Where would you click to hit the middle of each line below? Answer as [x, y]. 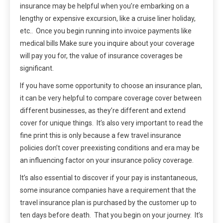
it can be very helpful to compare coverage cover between [111, 98]
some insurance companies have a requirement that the [108, 190]
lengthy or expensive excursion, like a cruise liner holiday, [108, 19]
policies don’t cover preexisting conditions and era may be [110, 148]
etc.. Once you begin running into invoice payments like [106, 31]
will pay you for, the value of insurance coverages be [101, 56]
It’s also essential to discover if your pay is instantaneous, [109, 178]
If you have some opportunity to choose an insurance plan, [111, 86]
